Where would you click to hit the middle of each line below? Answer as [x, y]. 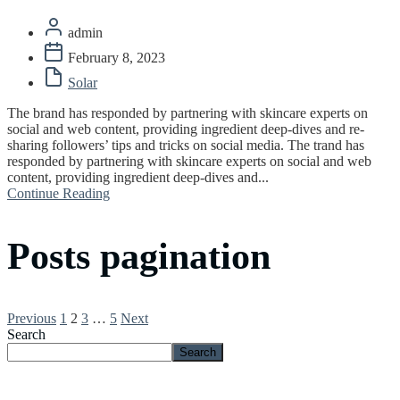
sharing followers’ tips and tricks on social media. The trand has [186, 146]
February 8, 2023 [115, 58]
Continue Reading [58, 194]
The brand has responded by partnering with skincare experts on [187, 113]
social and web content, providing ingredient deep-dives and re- [186, 129]
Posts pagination [139, 257]
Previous [32, 318]
